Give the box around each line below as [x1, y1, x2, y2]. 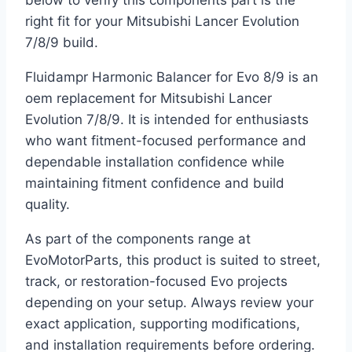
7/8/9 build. [25, 35, 98, 51]
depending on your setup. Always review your [25, 295, 313, 311]
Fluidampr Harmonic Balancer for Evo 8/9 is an [25, 69, 318, 86]
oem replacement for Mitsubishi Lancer [25, 90, 272, 107]
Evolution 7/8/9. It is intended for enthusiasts [25, 112, 309, 128]
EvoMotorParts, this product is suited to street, [25, 252, 321, 269]
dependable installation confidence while [25, 154, 284, 170]
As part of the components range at [25, 231, 251, 247]
